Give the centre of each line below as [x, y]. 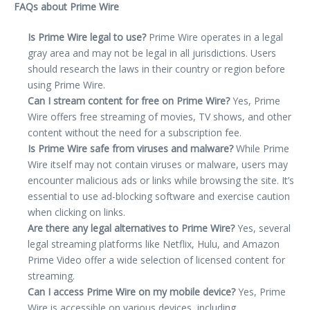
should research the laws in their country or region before [156, 69]
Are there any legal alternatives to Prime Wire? [131, 228]
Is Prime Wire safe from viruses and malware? [130, 148]
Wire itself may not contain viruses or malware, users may [158, 164]
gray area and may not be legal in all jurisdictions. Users [152, 53]
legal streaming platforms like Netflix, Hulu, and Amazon [154, 244]
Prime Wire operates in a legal [215, 37]
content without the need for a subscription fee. [135, 132]
